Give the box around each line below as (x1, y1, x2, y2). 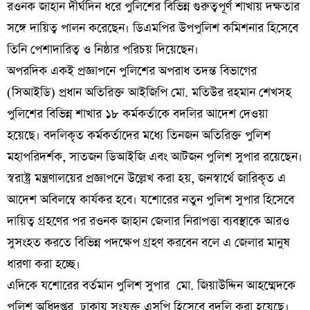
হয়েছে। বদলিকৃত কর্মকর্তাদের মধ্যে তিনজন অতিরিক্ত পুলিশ (7, 127, 271, 144)
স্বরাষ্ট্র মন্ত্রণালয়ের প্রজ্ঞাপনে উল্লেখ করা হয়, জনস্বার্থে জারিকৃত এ (7, 170, 286, 187)
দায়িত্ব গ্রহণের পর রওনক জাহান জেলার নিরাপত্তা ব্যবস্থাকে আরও (7, 212, 289, 230)
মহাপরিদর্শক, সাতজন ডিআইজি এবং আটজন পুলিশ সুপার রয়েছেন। (7, 148, 302, 165)
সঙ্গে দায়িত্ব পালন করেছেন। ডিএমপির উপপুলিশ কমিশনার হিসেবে (7, 19, 298, 37)
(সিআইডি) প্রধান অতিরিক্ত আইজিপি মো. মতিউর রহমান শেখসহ (7, 84, 291, 101)
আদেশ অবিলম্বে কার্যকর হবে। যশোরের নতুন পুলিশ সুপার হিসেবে (7, 191, 294, 208)
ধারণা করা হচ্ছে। (7, 255, 80, 273)
